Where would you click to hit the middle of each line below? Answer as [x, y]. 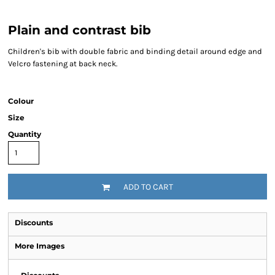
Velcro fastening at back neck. [63, 64]
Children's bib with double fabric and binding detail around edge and [135, 51]
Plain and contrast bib [79, 30]
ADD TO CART [148, 187]
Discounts [34, 223]
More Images [40, 246]
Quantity [25, 134]
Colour [21, 101]
